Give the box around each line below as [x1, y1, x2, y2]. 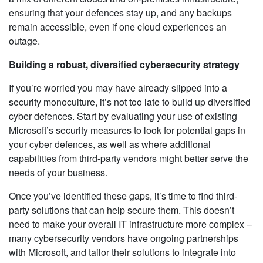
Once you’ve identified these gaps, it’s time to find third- [9, 188, 237, 203]
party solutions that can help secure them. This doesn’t [9, 203, 234, 217]
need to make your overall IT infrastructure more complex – [9, 217, 252, 231]
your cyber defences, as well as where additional [9, 137, 211, 151]
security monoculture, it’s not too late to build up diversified [9, 95, 251, 109]
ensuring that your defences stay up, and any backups [9, 5, 232, 19]
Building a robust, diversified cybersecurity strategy [9, 57, 240, 71]
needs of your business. [9, 165, 107, 179]
